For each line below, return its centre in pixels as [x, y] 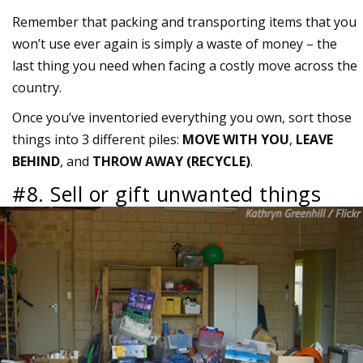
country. [37, 88]
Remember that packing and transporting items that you [184, 22]
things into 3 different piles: [97, 140]
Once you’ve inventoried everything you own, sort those [182, 118]
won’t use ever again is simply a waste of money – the [175, 44]
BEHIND [36, 162]
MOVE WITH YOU [236, 140]
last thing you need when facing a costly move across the [185, 66]
